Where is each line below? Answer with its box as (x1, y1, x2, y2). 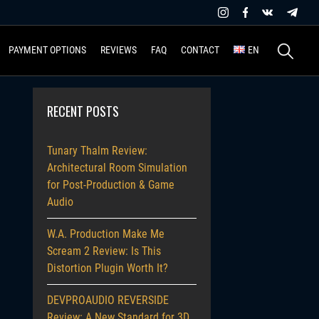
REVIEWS (100, 43, 137, 56)
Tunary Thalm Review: (47, 144, 147, 157)
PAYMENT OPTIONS (8, 43, 86, 56)
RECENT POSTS (47, 102, 119, 120)
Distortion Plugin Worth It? (47, 261, 168, 275)
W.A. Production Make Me (47, 227, 164, 241)
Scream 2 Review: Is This (47, 244, 161, 258)
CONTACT (180, 43, 219, 56)
